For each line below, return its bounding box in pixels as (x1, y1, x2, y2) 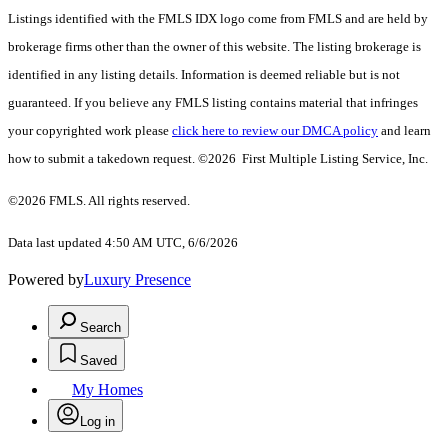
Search (80, 320, 121, 336)
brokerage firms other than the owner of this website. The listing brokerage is (8, 39, 421, 55)
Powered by (8, 271, 84, 289)
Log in (80, 414, 115, 430)
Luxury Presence (84, 271, 191, 289)
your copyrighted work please (8, 123, 172, 139)
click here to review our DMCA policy (172, 123, 378, 139)
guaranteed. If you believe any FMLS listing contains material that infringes (8, 95, 418, 111)
